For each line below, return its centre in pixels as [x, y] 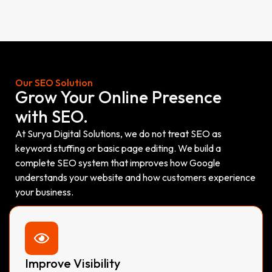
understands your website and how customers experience [135, 177]
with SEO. [52, 116]
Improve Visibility [73, 263]
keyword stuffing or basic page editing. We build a [118, 148]
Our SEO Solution [54, 82]
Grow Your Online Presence [118, 97]
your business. [44, 192]
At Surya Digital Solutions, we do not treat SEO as [118, 133]
